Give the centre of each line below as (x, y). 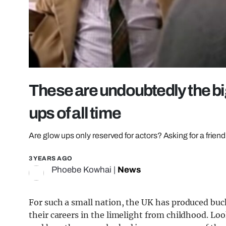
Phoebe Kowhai (81, 170)
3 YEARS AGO (51, 159)
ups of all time (75, 114)
